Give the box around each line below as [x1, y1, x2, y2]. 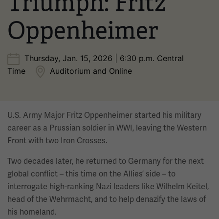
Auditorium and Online [50, 66, 132, 76]
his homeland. [7, 207, 57, 217]
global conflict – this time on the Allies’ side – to [7, 169, 175, 179]
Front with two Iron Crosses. [7, 135, 108, 146]
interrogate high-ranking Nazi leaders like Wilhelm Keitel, [7, 181, 209, 192]
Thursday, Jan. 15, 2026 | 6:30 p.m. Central [24, 53, 184, 64]
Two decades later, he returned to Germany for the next [7, 156, 204, 166]
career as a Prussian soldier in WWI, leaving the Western [7, 123, 207, 133]
